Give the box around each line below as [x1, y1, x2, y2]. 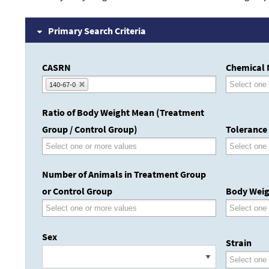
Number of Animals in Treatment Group [42, 168, 206, 181]
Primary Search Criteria [48, 24, 146, 37]
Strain [226, 237, 252, 249]
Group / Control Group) [42, 123, 138, 136]
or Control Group [42, 185, 112, 198]
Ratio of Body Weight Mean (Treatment [42, 106, 204, 119]
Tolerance [226, 123, 267, 136]
